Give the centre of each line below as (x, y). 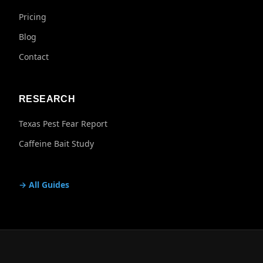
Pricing (33, 17)
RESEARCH (47, 99)
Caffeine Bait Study (56, 144)
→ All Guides (44, 185)
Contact (34, 57)
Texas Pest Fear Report (63, 124)
